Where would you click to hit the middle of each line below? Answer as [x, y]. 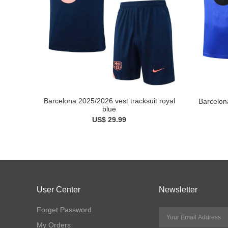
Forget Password [64, 210]
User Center [59, 190]
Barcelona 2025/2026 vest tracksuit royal [109, 101]
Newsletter [178, 190]
